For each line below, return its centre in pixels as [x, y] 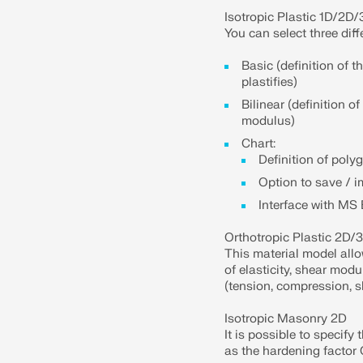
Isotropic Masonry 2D [286, 319]
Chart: [259, 144]
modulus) [269, 121]
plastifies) [270, 82]
